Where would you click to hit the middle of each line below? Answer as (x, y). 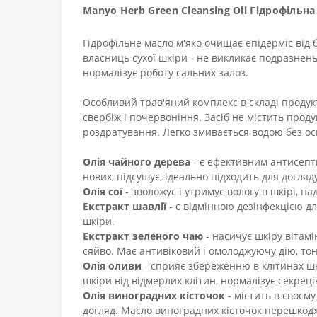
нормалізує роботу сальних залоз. (166, 72)
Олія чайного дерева (137, 161)
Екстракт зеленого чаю (144, 236)
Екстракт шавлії (125, 206)
